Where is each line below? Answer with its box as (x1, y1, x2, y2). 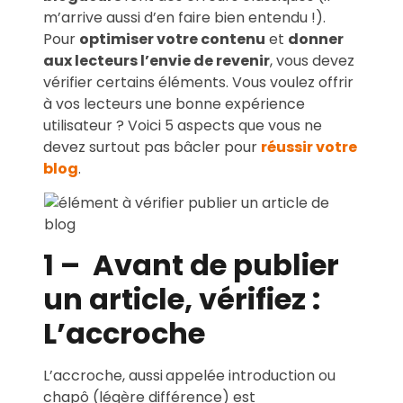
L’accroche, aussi (43, 365, 163, 387)
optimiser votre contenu (79, 28, 265, 49)
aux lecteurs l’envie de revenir (43, 49, 270, 71)
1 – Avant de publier (43, 245, 339, 286)
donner (288, 28, 344, 49)
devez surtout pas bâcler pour (43, 136, 261, 157)
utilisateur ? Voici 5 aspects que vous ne (43, 114, 322, 136)
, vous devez (270, 49, 354, 71)
